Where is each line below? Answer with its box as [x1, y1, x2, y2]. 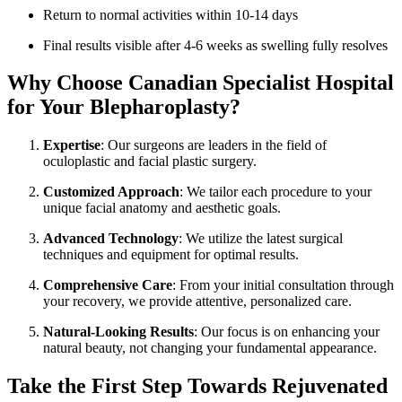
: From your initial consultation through [172, 277, 394, 293]
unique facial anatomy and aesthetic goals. [43, 200, 281, 216]
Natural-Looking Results [43, 324, 194, 340]
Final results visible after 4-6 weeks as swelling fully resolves [43, 37, 388, 53]
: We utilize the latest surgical [179, 231, 343, 247]
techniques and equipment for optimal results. [43, 247, 299, 263]
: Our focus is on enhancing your [194, 324, 380, 340]
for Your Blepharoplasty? [7, 95, 240, 119]
